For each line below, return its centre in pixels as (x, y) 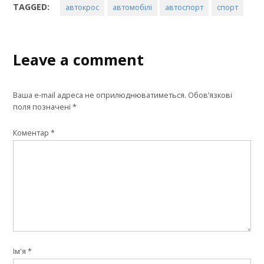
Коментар (32, 133)
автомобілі (132, 7)
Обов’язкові (210, 95)
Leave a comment (79, 59)
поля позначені (43, 107)
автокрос (82, 7)
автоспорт (184, 7)
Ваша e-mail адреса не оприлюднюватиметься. (100, 95)
